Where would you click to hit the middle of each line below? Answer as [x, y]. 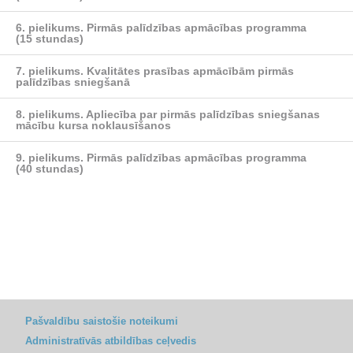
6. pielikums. [50, 28]
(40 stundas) [50, 169]
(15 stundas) [50, 39]
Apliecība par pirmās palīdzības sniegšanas [202, 114]
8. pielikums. [50, 114]
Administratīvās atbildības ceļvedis [111, 341]
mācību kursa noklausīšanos [93, 125]
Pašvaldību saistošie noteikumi [102, 321]
